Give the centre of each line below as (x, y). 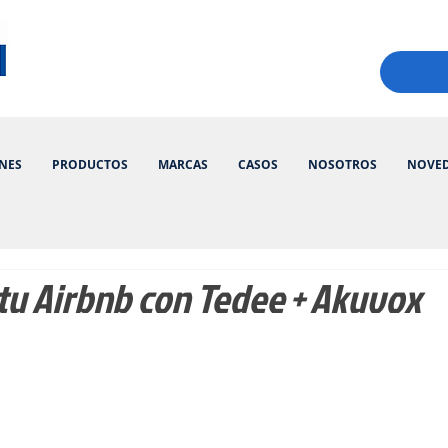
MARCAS (183, 164)
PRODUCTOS (90, 164)
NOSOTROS (342, 164)
